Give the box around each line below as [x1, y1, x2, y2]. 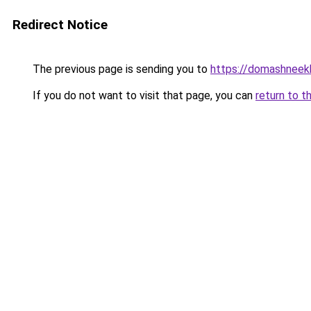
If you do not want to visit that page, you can [30, 89, 255, 102]
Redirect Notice [12, 17, 108, 33]
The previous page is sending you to [30, 62, 210, 76]
